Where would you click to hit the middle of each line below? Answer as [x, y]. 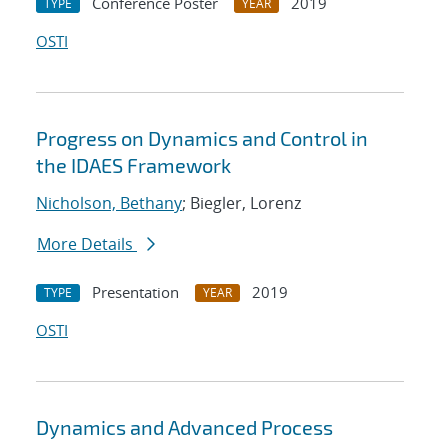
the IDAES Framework [133, 165]
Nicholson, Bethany [109, 203]
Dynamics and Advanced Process [184, 427]
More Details [87, 244]
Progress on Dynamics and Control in [202, 138]
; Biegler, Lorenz [241, 203]
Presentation [135, 292]
